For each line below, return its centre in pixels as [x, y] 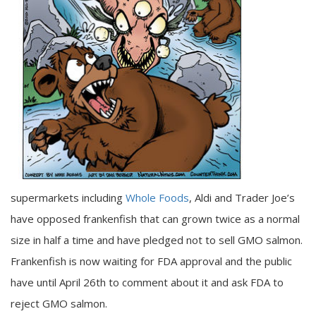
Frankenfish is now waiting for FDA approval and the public [151, 261]
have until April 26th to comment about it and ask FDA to [147, 282]
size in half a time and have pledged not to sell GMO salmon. [157, 239]
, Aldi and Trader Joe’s [242, 197]
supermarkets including [68, 197]
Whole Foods [157, 197]
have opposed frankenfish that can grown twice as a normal [155, 218]
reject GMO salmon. [59, 303]
